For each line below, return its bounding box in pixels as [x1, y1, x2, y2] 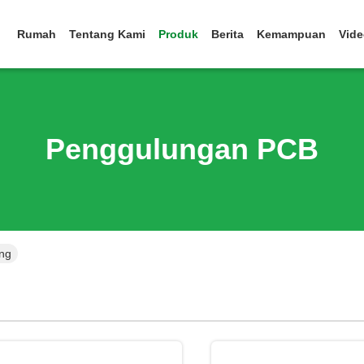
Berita [211, 28, 244, 41]
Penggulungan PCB [45, 132, 318, 166]
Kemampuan [257, 28, 326, 41]
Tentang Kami [69, 28, 145, 41]
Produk [158, 28, 198, 41]
